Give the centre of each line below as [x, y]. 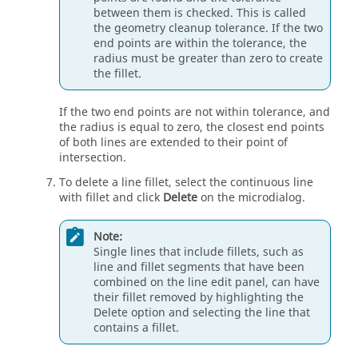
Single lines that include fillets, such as [199, 252]
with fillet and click [111, 198]
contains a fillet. [136, 328]
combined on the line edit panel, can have [207, 282]
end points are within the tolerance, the [200, 43]
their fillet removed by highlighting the [199, 297]
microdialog [270, 198]
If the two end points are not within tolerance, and [195, 113]
